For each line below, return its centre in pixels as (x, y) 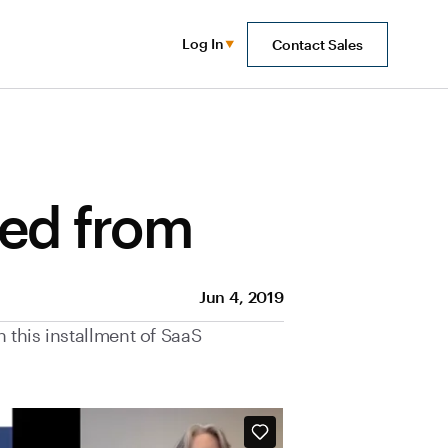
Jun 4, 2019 (241, 296)
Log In (202, 43)
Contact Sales (317, 44)
